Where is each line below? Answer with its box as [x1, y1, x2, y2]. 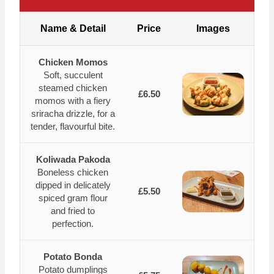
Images [196, 23, 230, 34]
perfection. [52, 218, 94, 229]
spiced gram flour [38, 193, 108, 204]
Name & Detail [40, 23, 106, 34]
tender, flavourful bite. [31, 121, 115, 132]
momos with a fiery [35, 95, 111, 106]
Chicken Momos [38, 57, 108, 68]
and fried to [51, 206, 95, 217]
